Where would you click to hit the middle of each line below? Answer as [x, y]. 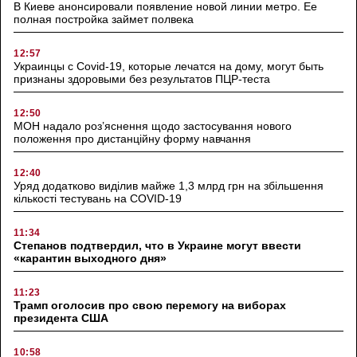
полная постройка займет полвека [104, 19]
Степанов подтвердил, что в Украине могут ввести [157, 245]
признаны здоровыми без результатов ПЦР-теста [142, 78]
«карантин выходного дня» [90, 258]
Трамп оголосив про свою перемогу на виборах [150, 305]
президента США [61, 318]
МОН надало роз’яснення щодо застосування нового [153, 126]
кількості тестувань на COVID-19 [98, 198]
